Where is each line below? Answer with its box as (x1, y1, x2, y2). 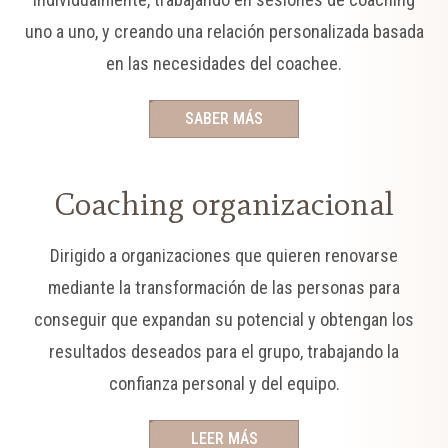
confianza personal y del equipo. (108, 373, 340, 394)
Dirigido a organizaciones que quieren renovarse (50, 245, 398, 266)
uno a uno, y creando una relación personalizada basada (24, 21, 424, 42)
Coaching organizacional (54, 184, 394, 223)
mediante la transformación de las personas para (48, 277, 400, 298)
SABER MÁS (185, 109, 263, 128)
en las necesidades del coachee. (106, 53, 342, 74)
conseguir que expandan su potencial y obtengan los (34, 309, 414, 330)
